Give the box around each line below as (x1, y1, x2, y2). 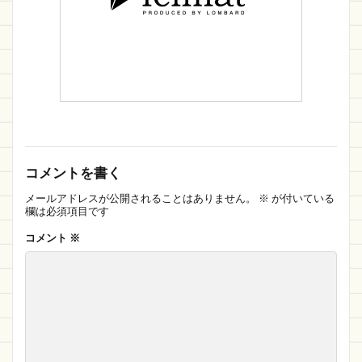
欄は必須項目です (25, 204, 109, 218)
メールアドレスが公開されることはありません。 (25, 192, 256, 205)
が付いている (269, 192, 335, 205)
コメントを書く (25, 165, 121, 182)
